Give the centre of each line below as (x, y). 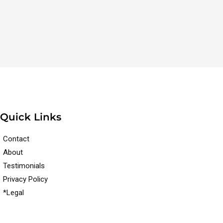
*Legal (14, 192)
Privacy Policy (26, 179)
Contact (16, 139)
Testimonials (24, 166)
